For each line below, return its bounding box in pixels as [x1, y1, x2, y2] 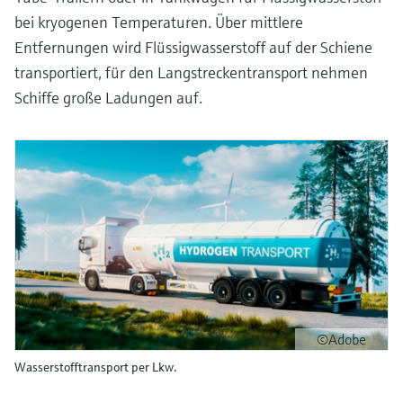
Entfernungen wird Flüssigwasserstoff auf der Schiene [14, 36, 372, 58]
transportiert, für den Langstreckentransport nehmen [14, 61, 368, 83]
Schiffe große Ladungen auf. [14, 86, 202, 108]
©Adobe [317, 329, 366, 348]
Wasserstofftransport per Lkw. [14, 358, 177, 375]
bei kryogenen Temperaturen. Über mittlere [14, 11, 303, 32]
